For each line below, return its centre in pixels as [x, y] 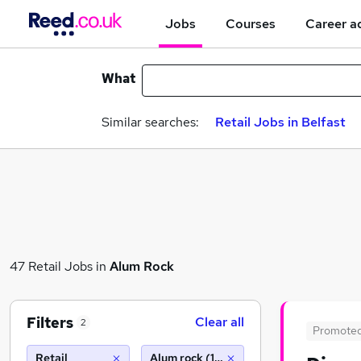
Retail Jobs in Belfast [280, 122]
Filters [50, 322]
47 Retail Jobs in [60, 266]
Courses [251, 23]
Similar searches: [150, 122]
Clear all [220, 322]
